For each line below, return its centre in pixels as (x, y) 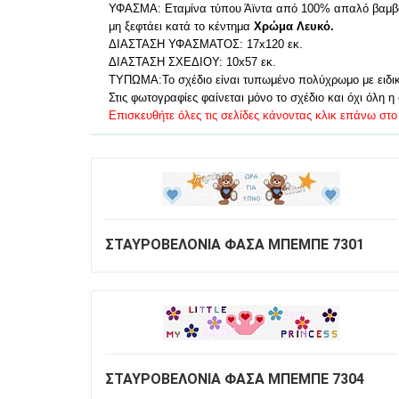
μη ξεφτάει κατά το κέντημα (179, 26)
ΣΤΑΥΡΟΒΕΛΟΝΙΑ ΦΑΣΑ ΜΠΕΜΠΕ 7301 (235, 244)
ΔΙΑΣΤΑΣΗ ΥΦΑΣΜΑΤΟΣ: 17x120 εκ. (206, 44)
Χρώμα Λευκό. (292, 26)
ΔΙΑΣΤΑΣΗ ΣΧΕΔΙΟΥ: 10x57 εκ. (192, 61)
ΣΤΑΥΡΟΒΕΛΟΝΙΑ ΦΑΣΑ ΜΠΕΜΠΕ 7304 (235, 379)
